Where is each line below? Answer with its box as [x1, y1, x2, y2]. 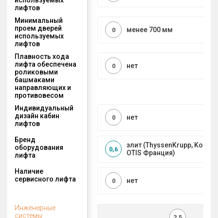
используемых [15, 32, 64, 40]
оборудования [15, 143, 63, 151]
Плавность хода [15, 52, 69, 60]
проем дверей [15, 24, 62, 32]
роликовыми [15, 68, 58, 76]
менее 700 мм [127, 26, 173, 34]
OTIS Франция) [127, 149, 175, 157]
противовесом [15, 91, 64, 99]
